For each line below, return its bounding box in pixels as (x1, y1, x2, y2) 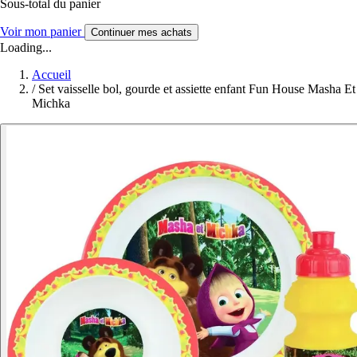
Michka (32, 96, 70, 111)
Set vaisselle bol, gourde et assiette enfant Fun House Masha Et (38, 82, 355, 96)
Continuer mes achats (91, 26, 192, 39)
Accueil (32, 68, 71, 82)
